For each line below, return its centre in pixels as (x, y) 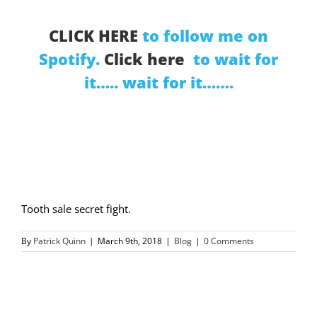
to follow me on (203, 36)
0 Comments (229, 241)
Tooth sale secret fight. (76, 208)
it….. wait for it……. (158, 82)
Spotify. (71, 59)
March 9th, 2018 (130, 241)
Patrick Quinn (59, 241)
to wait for (234, 59)
